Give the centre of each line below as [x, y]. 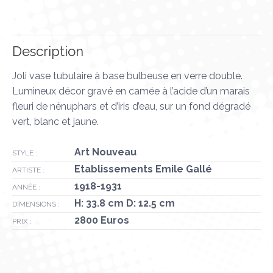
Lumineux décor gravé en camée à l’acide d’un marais [131, 91]
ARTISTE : [28, 170]
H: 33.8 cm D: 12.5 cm [126, 204]
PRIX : [22, 222]
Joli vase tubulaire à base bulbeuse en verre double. [127, 76]
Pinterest [79, 31]
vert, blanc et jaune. [55, 122]
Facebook [181, 31]
